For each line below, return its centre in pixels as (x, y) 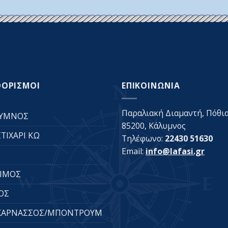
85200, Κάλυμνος (154, 126)
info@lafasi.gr (175, 151)
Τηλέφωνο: (143, 139)
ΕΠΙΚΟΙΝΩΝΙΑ (151, 86)
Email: (134, 151)
